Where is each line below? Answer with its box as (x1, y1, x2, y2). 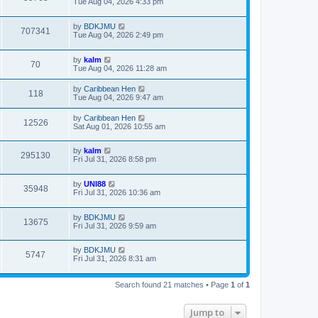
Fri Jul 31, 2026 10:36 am (73, 187, 160, 197)
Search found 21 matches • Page (115, 280, 231, 289)
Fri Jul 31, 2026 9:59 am (73, 221, 156, 230)
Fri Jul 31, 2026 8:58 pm (73, 155, 156, 164)
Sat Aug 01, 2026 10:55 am (73, 121, 165, 131)
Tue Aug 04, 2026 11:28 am (73, 63, 167, 72)
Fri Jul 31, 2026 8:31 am (73, 254, 156, 263)
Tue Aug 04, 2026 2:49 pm (73, 31, 163, 40)
